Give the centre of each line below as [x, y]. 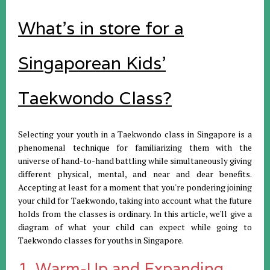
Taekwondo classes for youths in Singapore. [101, 240]
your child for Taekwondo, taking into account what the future [135, 200]
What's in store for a [101, 28]
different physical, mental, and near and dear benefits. [135, 174]
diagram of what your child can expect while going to [135, 227]
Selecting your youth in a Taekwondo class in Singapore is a [135, 134]
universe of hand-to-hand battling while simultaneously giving [135, 160]
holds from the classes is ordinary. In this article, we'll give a [135, 213]
